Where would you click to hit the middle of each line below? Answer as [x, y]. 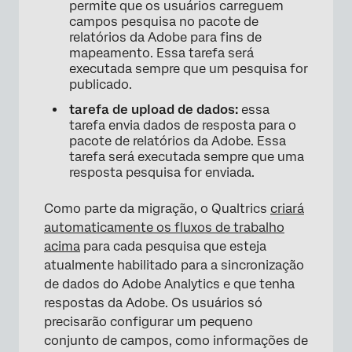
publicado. [101, 84]
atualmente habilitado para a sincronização [174, 265]
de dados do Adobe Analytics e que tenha [169, 284]
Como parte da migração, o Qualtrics [157, 209]
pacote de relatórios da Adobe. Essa [178, 141]
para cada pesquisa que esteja [173, 246]
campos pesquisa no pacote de [164, 22]
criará [287, 209]
